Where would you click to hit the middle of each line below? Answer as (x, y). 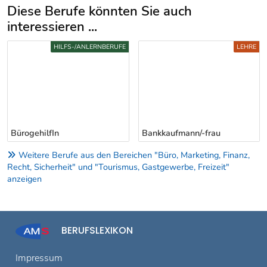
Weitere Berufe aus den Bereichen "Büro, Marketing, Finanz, (134, 155)
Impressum (39, 258)
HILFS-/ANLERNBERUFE (89, 47)
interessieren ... (52, 27)
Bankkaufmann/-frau (181, 133)
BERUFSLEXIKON (97, 231)
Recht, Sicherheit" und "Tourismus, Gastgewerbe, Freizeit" (118, 167)
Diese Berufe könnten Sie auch (100, 11)
